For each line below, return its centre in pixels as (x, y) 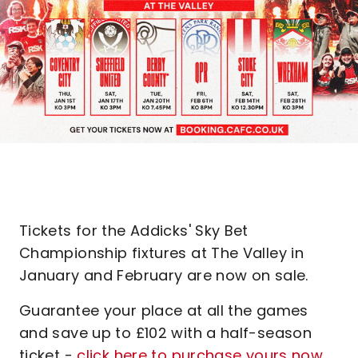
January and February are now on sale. (164, 275)
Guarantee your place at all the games (164, 310)
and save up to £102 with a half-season (166, 333)
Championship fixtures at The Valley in (162, 253)
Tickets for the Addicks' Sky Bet (134, 231)
